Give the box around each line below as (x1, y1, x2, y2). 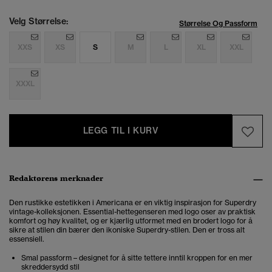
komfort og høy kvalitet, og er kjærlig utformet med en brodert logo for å (9, 216, 253, 226)
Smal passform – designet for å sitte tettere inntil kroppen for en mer (21, 253, 253, 263)
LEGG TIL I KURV (83, 125, 158, 137)
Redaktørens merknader (9, 173, 103, 184)
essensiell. (9, 234, 44, 244)
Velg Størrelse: (9, 16, 68, 27)
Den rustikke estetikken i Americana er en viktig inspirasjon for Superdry (9, 198, 256, 208)
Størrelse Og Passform (179, 19, 257, 29)
